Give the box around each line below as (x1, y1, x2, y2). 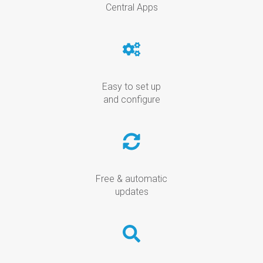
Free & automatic (96, 173, 167, 184)
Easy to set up (102, 80, 161, 92)
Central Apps (105, 1, 158, 13)
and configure (103, 93, 160, 105)
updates (114, 186, 149, 197)
